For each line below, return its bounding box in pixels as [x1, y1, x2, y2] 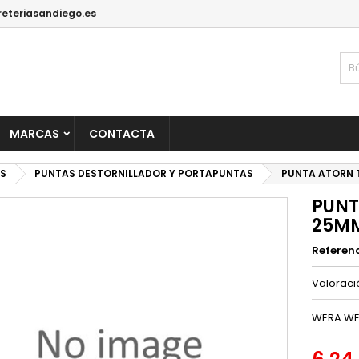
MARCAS [10, 126, 59, 142]
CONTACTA [89, 126, 155, 142]
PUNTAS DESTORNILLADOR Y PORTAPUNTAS [34, 167, 253, 180]
